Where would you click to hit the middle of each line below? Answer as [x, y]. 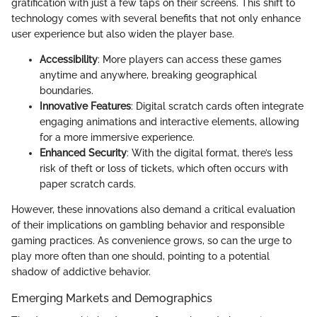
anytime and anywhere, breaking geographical [148, 75]
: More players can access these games [190, 59]
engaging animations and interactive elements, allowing [169, 121]
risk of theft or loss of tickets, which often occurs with [164, 168]
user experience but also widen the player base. [123, 34]
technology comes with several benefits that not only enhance [156, 18]
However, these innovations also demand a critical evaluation [153, 209]
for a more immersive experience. [117, 137]
